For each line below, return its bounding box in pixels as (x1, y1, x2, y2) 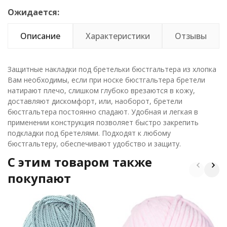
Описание (20, 30, 60, 42)
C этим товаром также (8, 154, 152, 170)
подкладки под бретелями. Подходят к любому (8, 128, 171, 138)
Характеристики (85, 30, 150, 42)
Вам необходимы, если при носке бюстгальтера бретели (8, 75, 205, 85)
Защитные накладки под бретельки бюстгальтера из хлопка (8, 64, 216, 74)
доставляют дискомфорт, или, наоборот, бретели (8, 96, 182, 106)
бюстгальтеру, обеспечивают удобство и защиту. (8, 139, 181, 148)
